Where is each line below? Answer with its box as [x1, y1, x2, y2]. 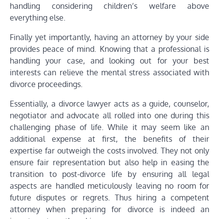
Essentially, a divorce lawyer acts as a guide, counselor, [10, 98, 209, 109]
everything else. [10, 12, 66, 22]
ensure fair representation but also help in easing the [10, 157, 209, 167]
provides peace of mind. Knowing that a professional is [10, 44, 209, 54]
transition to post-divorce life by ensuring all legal [10, 169, 209, 179]
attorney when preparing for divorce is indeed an [10, 204, 209, 214]
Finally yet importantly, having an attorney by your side [10, 32, 209, 42]
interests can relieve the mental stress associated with [10, 67, 209, 77]
